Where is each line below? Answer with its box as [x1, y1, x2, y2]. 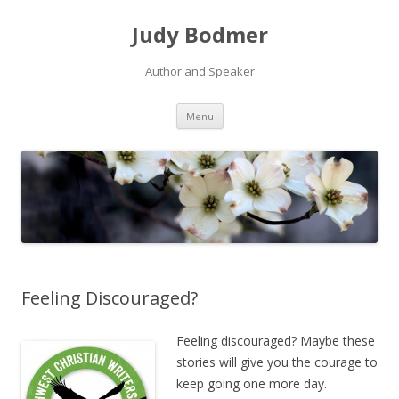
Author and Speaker [144, 63, 255, 79]
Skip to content [223, 101, 311, 118]
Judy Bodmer [131, 20, 268, 49]
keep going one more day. [176, 375, 327, 393]
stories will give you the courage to [176, 354, 378, 371]
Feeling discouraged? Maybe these [176, 332, 375, 350]
